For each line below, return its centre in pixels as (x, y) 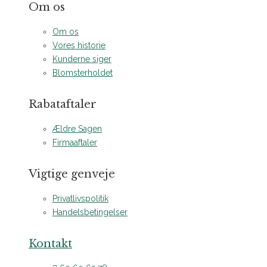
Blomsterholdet (83, 73)
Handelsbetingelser (90, 212)
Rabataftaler (63, 104)
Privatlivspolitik (80, 198)
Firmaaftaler (75, 142)
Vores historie (79, 45)
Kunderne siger (82, 59)
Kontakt (50, 244)
